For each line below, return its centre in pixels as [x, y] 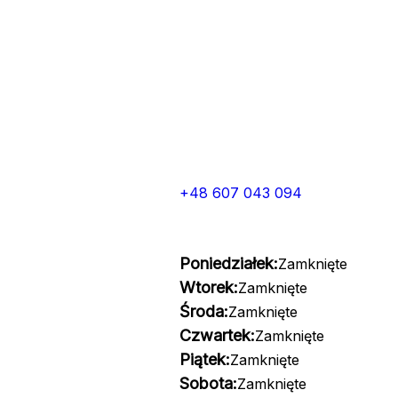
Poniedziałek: [228, 263]
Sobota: [208, 383]
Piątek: [204, 359]
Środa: [203, 311]
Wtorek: [208, 287]
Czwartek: [217, 335]
